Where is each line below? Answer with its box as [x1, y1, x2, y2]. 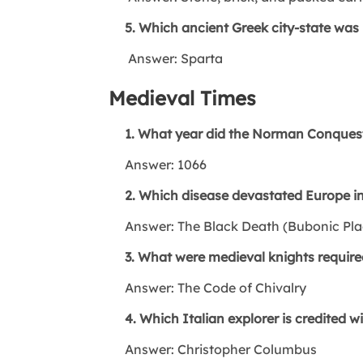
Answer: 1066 [109, 156, 207, 173]
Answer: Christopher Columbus [109, 340, 318, 357]
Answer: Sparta [109, 49, 224, 66]
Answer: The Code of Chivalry [109, 279, 307, 296]
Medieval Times [109, 85, 257, 110]
